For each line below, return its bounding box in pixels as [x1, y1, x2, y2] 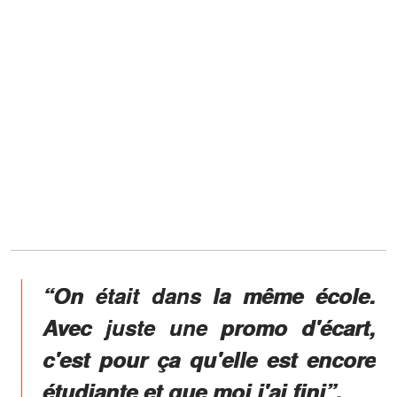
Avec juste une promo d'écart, [43, 311, 376, 342]
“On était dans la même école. [43, 279, 376, 310]
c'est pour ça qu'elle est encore [43, 343, 376, 374]
